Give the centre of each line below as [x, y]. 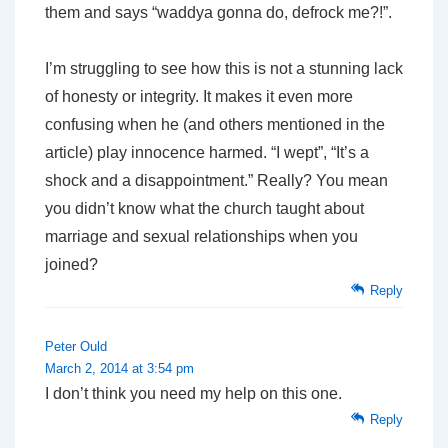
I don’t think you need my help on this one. [193, 394]
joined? [71, 265]
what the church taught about [260, 209]
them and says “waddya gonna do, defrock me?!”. [218, 13]
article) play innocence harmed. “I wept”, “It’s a [207, 153]
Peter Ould [76, 347]
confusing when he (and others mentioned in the [215, 125]
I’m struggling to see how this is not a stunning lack [224, 69]
